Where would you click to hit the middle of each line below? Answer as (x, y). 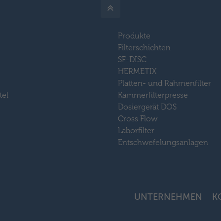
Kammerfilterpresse (153, 95)
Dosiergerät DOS (147, 107)
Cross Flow (138, 118)
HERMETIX (137, 71)
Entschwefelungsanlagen (163, 142)
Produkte (134, 36)
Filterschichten (144, 47)
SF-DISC (132, 59)
